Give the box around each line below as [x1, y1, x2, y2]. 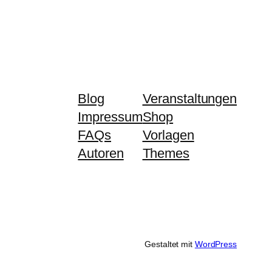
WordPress [194, 239, 237, 250]
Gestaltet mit [144, 239, 195, 250]
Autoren [78, 146, 124, 161]
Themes [142, 146, 189, 161]
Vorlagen [142, 127, 194, 143]
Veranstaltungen [142, 91, 237, 107]
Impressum [78, 109, 143, 125]
